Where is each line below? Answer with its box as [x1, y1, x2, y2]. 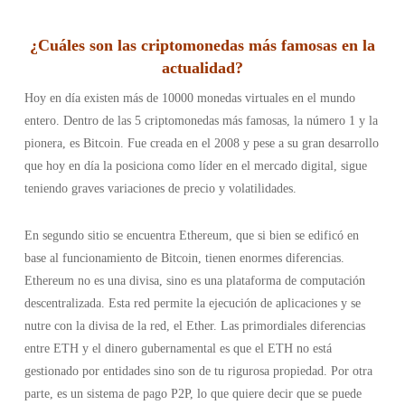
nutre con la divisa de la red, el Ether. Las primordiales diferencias [24, 319, 365, 333]
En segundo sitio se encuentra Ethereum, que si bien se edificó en [24, 229, 359, 242]
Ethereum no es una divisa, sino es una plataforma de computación [24, 274, 365, 287]
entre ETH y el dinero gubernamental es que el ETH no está [24, 342, 332, 355]
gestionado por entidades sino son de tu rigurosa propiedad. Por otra [24, 364, 372, 378]
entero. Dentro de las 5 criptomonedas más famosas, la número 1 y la [24, 114, 378, 127]
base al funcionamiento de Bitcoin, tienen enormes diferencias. [24, 251, 344, 265]
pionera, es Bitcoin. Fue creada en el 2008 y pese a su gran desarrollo [24, 137, 379, 150]
